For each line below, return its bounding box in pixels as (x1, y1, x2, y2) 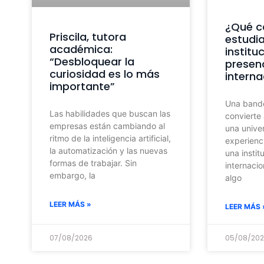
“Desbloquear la (49, 54, 134, 69)
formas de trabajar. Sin (49, 158, 137, 168)
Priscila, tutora (49, 29, 126, 44)
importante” (49, 79, 118, 94)
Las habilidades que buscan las (49, 108, 170, 118)
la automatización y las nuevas (49, 146, 167, 156)
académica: (49, 42, 113, 57)
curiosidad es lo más (49, 67, 160, 81)
